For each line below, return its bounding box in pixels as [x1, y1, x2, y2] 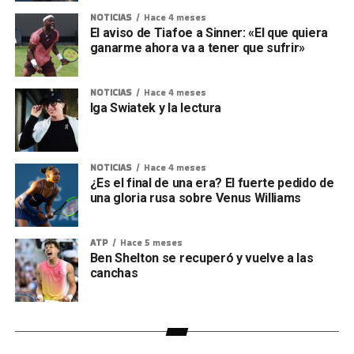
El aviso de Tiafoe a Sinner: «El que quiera [89, 24, 328, 40]
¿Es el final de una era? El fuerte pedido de [89, 175, 334, 190]
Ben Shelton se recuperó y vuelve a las [89, 250, 314, 265]
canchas [89, 265, 138, 281]
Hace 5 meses [119, 235, 183, 249]
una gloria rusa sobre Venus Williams [89, 190, 302, 205]
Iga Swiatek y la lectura [89, 100, 221, 115]
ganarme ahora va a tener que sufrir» [89, 40, 306, 55]
